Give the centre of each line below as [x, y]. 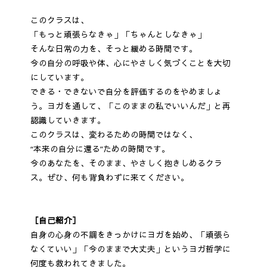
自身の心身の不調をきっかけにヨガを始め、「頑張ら [130, 235]
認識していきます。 [68, 120]
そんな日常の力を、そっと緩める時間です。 [114, 49]
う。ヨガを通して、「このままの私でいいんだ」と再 [130, 106]
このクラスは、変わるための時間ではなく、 [114, 134]
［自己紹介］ [55, 220]
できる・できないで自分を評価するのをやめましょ [126, 91]
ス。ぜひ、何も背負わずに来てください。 [109, 177]
